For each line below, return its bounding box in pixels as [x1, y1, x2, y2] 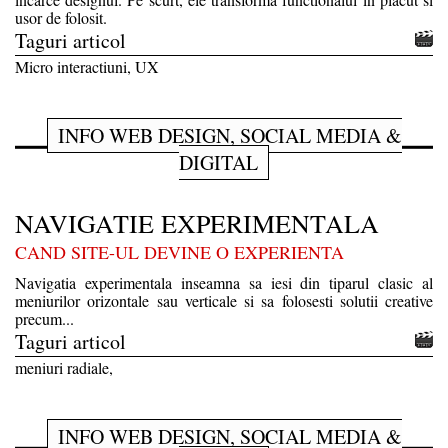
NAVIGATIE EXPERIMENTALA [15, 205, 379, 240]
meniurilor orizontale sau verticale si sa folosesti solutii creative [15, 289, 433, 311]
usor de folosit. [15, 6, 107, 28]
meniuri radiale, [15, 356, 113, 378]
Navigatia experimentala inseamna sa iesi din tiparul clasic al [15, 271, 433, 293]
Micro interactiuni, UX [15, 55, 159, 77]
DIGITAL [179, 148, 258, 176]
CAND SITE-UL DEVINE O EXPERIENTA [15, 239, 344, 264]
